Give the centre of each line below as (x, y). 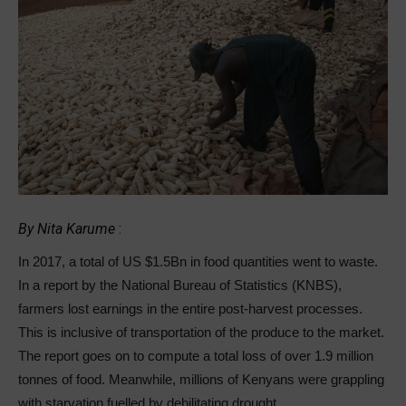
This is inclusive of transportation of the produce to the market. (201, 332)
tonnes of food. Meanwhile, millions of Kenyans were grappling (201, 379)
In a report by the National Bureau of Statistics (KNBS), (180, 285)
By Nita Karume (67, 228)
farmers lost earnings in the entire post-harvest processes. (190, 308)
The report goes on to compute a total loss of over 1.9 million (196, 355)
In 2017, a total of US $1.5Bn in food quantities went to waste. (198, 261)
